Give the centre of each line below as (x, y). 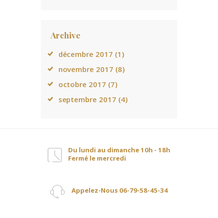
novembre (77, 69)
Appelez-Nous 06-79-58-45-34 (119, 190)
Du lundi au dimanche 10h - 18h (119, 150)
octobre (73, 84)
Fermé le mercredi (97, 158)
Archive (65, 35)
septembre (79, 100)
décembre (77, 54)
